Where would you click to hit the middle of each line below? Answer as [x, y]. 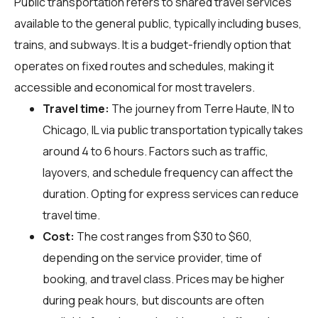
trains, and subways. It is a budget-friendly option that [153, 44]
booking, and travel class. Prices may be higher [164, 279]
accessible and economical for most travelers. [135, 87]
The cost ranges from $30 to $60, [163, 236]
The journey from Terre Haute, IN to [202, 108]
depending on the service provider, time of [152, 257]
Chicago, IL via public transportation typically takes [173, 130]
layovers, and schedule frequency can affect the [168, 172]
